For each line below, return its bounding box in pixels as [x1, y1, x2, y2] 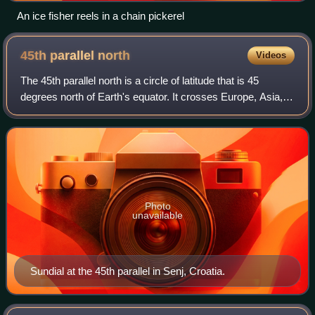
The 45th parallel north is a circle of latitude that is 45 [20, 74, 259, 86]
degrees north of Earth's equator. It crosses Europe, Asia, [20, 90, 283, 103]
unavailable [132, 209, 183, 221]
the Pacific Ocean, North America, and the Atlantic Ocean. [20, 106, 288, 119]
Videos [255, 49, 286, 60]
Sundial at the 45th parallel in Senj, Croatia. [30, 265, 225, 278]
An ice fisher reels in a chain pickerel [17, 9, 184, 22]
